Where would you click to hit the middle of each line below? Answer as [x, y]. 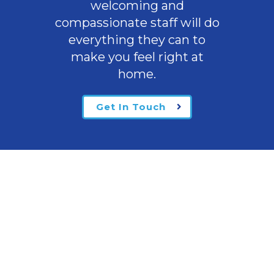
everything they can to [137, 40]
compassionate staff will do [137, 23]
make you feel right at [137, 57]
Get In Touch [131, 107]
